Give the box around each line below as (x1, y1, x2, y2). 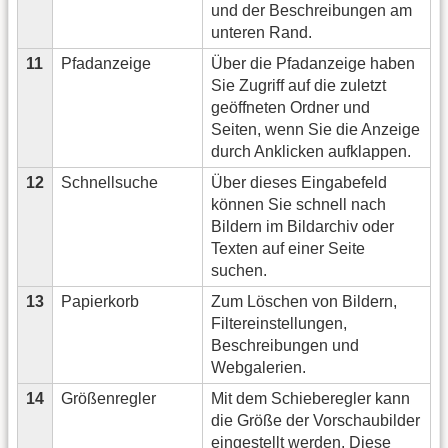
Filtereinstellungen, (211, 315, 347, 333)
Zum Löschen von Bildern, (211, 293, 397, 311)
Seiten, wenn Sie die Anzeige (211, 121, 420, 139)
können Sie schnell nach (211, 196, 386, 214)
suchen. (211, 262, 267, 280)
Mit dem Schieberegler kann (211, 390, 410, 408)
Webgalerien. (211, 359, 306, 377)
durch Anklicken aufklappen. (211, 143, 411, 161)
